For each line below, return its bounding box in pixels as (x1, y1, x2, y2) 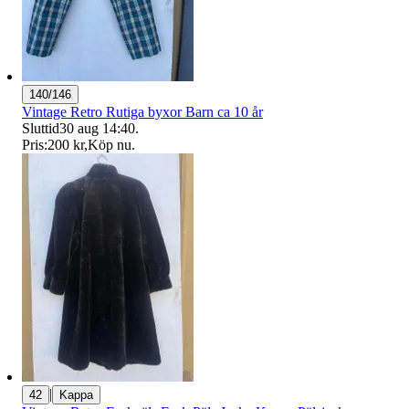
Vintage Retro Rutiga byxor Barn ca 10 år (22, 103, 263, 120)
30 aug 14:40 (59, 120, 135, 136)
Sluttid (22, 120, 59, 136)
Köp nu (88, 136, 131, 152)
